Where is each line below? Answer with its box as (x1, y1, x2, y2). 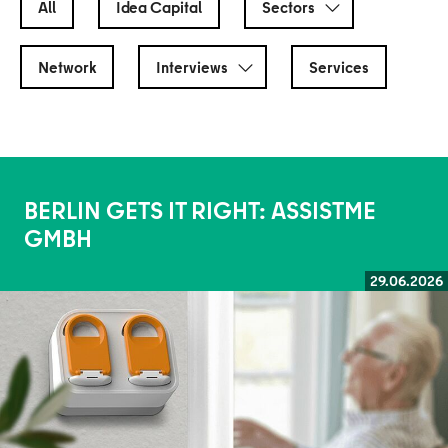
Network (38, 55, 96, 78)
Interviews (156, 55, 228, 78)
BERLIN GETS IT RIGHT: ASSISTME (24, 192, 376, 227)
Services (308, 55, 369, 78)
